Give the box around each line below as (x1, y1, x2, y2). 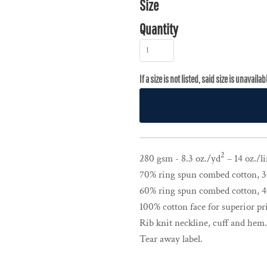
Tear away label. (139, 232, 203, 246)
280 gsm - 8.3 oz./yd (139, 151, 221, 165)
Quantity (139, 20, 178, 38)
